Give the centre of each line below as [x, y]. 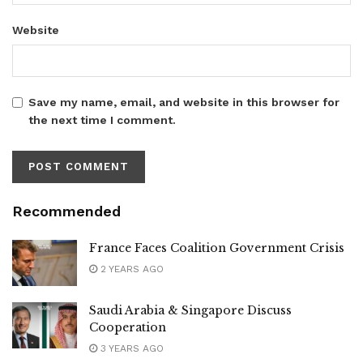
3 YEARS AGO [130, 349]
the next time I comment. [102, 120]
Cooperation [128, 328]
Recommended [66, 211]
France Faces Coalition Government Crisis [217, 248]
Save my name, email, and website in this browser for [184, 102]
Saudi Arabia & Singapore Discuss [190, 311]
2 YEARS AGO [130, 269]
